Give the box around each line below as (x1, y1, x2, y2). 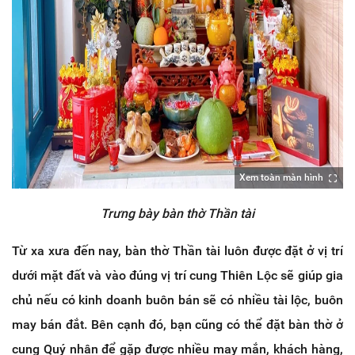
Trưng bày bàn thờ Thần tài (101, 205, 254, 221)
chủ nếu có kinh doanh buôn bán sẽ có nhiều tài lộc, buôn (12, 292, 343, 307)
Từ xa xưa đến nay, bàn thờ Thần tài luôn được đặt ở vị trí (12, 242, 343, 258)
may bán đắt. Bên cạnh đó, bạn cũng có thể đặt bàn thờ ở (12, 316, 343, 332)
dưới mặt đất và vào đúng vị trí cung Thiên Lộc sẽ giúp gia (12, 267, 343, 283)
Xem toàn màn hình (239, 171, 323, 183)
